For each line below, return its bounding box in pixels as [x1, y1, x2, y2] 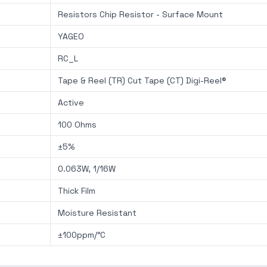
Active [58, 97, 84, 108]
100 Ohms [58, 119, 97, 130]
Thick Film [58, 185, 95, 196]
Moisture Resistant [58, 207, 136, 218]
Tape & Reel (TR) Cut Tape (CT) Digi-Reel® [58, 75, 226, 86]
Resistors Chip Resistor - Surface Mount [58, 9, 223, 20]
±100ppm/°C [58, 229, 105, 240]
